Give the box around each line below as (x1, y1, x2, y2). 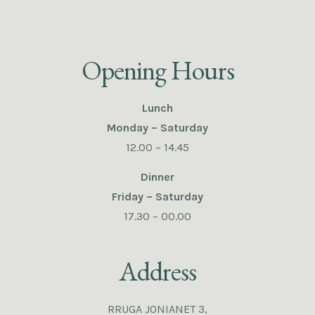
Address (119, 254, 196, 289)
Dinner (141, 169, 174, 184)
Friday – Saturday (112, 189, 203, 203)
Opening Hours (81, 52, 234, 87)
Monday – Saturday (107, 120, 208, 134)
